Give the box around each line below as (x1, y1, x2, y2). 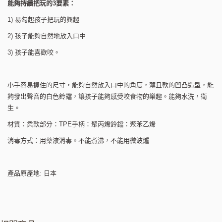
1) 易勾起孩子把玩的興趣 (7, 15, 79, 23)
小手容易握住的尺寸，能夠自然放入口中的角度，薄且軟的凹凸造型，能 (7, 81, 214, 89)
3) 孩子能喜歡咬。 (7, 48, 60, 56)
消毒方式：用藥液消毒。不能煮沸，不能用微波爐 (7, 136, 149, 144)
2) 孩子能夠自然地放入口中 (7, 32, 86, 40)
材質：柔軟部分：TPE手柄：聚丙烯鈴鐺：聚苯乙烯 (7, 120, 156, 128)
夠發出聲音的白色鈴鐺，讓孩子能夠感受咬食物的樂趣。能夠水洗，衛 (7, 92, 207, 100)
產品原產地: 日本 (7, 169, 56, 177)
